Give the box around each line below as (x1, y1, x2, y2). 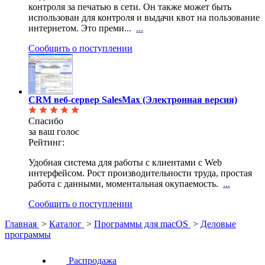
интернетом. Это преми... (28, 23, 131, 34)
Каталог (49, 219, 82, 230)
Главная (5, 219, 37, 230)
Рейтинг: (28, 137, 64, 148)
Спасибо (28, 116, 63, 127)
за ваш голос (28, 127, 79, 137)
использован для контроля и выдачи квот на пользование (28, 12, 260, 23)
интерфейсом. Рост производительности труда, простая (28, 168, 252, 179)
